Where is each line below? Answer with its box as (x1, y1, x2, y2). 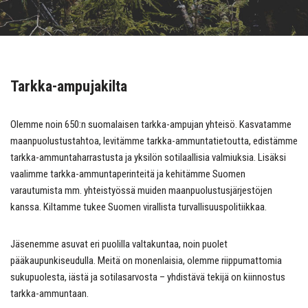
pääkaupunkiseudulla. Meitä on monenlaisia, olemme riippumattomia (10, 254, 282, 267)
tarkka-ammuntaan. (10, 287, 89, 300)
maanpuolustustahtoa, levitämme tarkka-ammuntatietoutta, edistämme (10, 135, 298, 147)
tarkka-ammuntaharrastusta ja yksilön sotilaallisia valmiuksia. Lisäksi (10, 151, 286, 164)
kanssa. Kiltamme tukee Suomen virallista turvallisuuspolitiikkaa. (10, 201, 267, 213)
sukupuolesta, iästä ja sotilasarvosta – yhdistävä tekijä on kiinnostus (10, 271, 285, 283)
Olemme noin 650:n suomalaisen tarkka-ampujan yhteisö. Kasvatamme (10, 118, 291, 131)
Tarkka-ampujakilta (10, 77, 127, 95)
